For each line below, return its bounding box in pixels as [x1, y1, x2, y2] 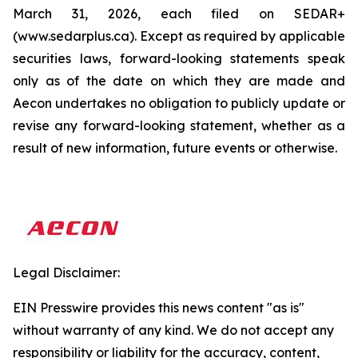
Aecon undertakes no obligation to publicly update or [13, 95, 345, 111]
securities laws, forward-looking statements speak [13, 50, 345, 66]
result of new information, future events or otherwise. [13, 140, 337, 156]
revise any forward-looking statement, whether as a [13, 117, 345, 133]
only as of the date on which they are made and [13, 73, 345, 89]
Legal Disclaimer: [13, 265, 120, 280]
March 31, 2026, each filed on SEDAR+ [13, 6, 345, 22]
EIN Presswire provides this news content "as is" [13, 300, 304, 316]
